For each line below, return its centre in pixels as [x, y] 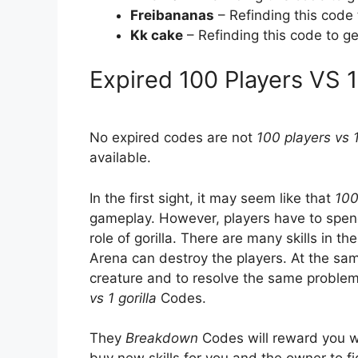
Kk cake [157, 36]
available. [120, 158]
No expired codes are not [173, 138]
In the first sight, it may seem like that [212, 198]
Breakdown [164, 338]
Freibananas [172, 16]
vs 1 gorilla [123, 298]
